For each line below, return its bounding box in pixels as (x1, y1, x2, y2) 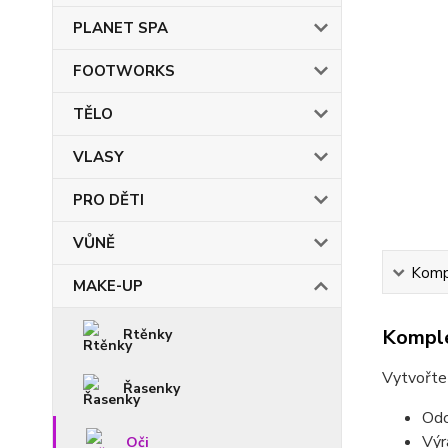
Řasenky (123, 379, 180, 398)
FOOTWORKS (73, 61, 175, 81)
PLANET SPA (73, 18, 168, 38)
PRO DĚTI (73, 190, 144, 210)
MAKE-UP (73, 276, 143, 296)
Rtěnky (123, 325, 172, 344)
